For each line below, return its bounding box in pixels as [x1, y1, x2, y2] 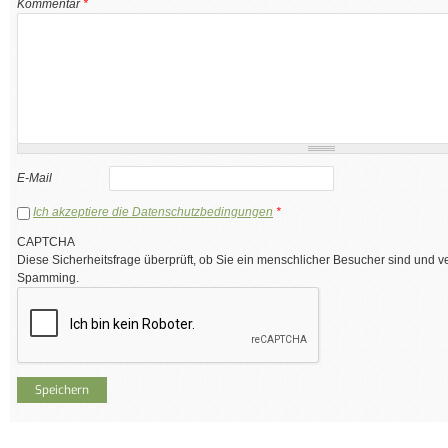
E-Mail [17, 170, 52, 185]
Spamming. [17, 271, 79, 286]
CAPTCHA [17, 235, 75, 250]
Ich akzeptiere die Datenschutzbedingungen [33, 205, 273, 220]
